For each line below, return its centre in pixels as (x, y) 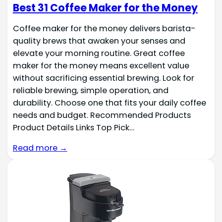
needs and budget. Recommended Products (102, 115)
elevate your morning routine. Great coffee (99, 54)
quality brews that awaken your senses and (99, 41)
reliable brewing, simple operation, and (90, 91)
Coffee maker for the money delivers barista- (104, 29)
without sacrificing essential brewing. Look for (103, 78)
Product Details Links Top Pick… (73, 128)
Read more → (40, 148)
